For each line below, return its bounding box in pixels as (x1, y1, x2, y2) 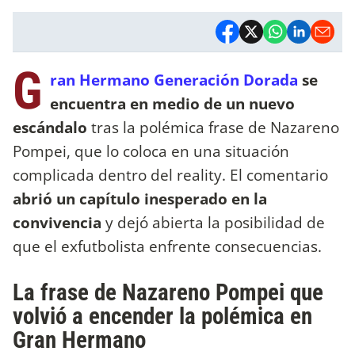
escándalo (13, 116, 91, 138)
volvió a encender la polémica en (13, 303, 312, 330)
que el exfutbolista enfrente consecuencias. (13, 235, 322, 257)
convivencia (13, 211, 101, 233)
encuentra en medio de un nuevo (50, 92, 295, 114)
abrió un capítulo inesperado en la (13, 187, 267, 209)
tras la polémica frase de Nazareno (91, 116, 339, 138)
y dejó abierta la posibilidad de (101, 211, 325, 233)
